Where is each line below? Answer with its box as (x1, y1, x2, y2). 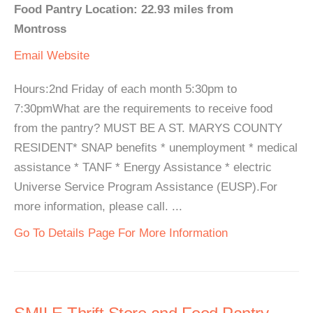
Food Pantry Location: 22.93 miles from (14, 3, 233, 16)
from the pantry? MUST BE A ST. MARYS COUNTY (14, 122, 282, 135)
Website (47, 49, 89, 62)
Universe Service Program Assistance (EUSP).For (14, 180, 277, 194)
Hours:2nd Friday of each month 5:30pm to (14, 82, 237, 96)
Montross (14, 22, 66, 36)
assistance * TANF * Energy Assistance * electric (14, 161, 272, 174)
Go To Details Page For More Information (14, 226, 228, 240)
